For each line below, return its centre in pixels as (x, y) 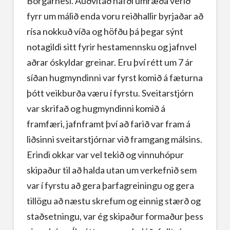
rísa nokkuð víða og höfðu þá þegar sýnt (105, 31)
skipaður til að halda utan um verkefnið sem (111, 170)
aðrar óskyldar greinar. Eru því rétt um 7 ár (110, 62)
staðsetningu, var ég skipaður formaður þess (115, 216)
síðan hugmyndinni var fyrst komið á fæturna (114, 77)
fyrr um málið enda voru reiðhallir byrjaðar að (115, 16)
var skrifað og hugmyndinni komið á (96, 108)
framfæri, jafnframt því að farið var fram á (108, 123)
